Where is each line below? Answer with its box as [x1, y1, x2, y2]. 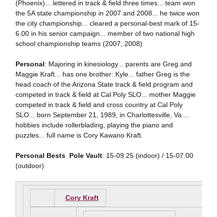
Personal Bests [15, 152, 65, 159]
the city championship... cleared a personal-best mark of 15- [15, 19, 200, 27]
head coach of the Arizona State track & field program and [15, 80, 193, 88]
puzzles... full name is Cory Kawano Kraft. [15, 131, 143, 139]
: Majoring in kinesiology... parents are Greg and [44, 60, 192, 68]
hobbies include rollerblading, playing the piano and [15, 121, 173, 129]
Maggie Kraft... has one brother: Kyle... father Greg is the [15, 70, 190, 78]
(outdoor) [15, 162, 44, 170]
